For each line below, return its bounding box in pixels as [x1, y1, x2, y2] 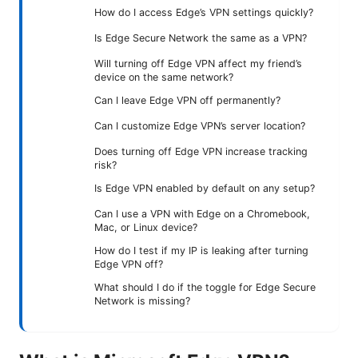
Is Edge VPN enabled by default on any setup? [94, 181, 315, 194]
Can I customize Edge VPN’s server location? [94, 119, 305, 132]
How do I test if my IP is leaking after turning [94, 244, 308, 257]
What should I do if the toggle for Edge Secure [94, 280, 316, 293]
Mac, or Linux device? [94, 221, 197, 233]
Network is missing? [94, 294, 190, 307]
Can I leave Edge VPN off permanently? [94, 93, 280, 106]
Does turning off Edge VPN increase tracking [94, 145, 308, 157]
